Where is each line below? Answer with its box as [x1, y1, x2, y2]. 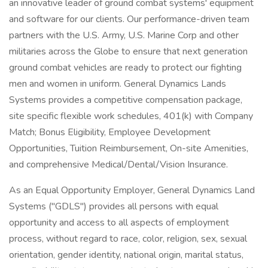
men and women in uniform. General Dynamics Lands [9, 77, 226, 90]
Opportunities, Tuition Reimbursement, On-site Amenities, [9, 142, 248, 155]
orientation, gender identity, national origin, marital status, [9, 248, 243, 261]
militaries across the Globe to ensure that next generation [9, 45, 248, 58]
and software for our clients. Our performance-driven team [9, 13, 249, 26]
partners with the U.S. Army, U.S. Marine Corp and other [9, 29, 239, 42]
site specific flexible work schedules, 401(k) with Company [9, 109, 253, 123]
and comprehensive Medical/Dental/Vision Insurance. [9, 158, 228, 171]
